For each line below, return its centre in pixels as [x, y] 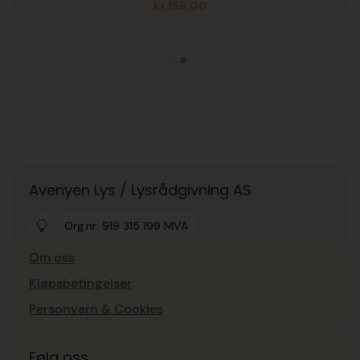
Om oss [52, 258]
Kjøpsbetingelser [80, 283]
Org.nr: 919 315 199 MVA [126, 226]
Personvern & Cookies [96, 309]
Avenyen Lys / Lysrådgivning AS [140, 190]
